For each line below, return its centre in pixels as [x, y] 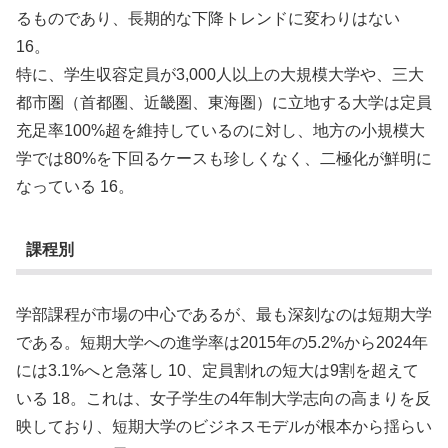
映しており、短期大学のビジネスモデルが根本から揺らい [224, 427]
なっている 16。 [75, 187]
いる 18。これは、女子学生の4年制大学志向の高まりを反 [223, 399]
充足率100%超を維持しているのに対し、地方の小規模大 [220, 131]
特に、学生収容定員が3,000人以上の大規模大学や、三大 [220, 75]
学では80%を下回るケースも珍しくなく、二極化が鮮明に [224, 159]
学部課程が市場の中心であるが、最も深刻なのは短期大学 [224, 315]
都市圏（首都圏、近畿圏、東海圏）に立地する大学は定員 [224, 103]
